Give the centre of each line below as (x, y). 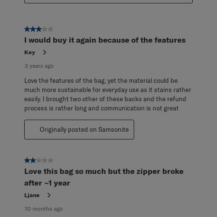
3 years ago (39, 66)
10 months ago (44, 209)
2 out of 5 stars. (49, 161)
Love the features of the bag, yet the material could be (101, 81)
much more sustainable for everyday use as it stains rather (108, 90)
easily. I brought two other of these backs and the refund (105, 99)
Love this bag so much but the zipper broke (104, 171)
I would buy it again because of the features (105, 40)
